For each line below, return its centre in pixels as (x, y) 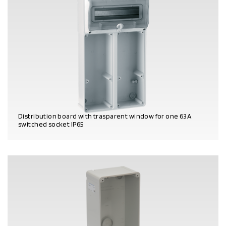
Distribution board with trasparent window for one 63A (105, 116)
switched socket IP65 (51, 124)
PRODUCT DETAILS (45, 137)
